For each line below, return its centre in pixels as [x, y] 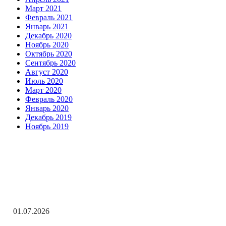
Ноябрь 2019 [47, 126]
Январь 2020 [47, 108]
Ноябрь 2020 [47, 44]
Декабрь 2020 [48, 35]
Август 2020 [47, 72]
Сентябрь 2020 [50, 63]
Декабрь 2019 [48, 117]
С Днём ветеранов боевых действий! [69, 195]
